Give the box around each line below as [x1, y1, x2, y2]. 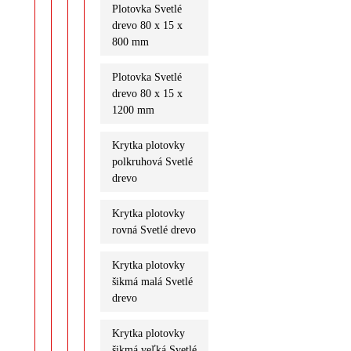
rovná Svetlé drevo [111, 223, 196, 236]
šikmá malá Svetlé [111, 275, 193, 288]
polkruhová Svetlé [111, 155, 193, 168]
